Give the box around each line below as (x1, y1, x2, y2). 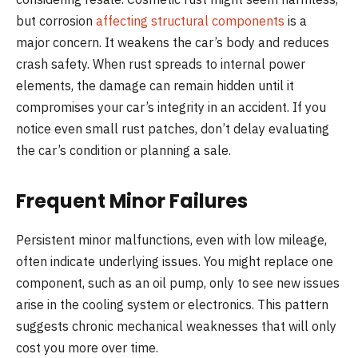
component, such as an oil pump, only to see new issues (16, 274, 340, 291)
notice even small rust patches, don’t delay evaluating (16, 120, 329, 137)
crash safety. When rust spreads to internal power (16, 55, 305, 72)
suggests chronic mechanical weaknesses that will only (16, 317, 336, 334)
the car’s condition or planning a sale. (16, 141, 231, 158)
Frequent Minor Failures (16, 187, 248, 214)
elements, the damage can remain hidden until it (16, 77, 294, 93)
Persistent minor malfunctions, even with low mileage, (16, 231, 327, 248)
